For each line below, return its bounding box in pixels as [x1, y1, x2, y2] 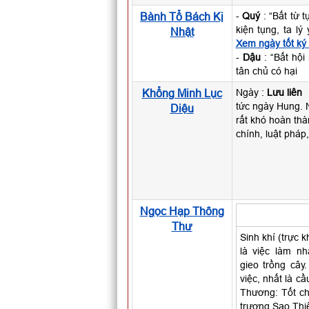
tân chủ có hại [235, 66, 297, 77]
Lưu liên [266, 87, 302, 98]
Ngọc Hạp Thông [139, 205, 224, 217]
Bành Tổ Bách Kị [140, 10, 223, 23]
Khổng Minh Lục [141, 87, 222, 99]
